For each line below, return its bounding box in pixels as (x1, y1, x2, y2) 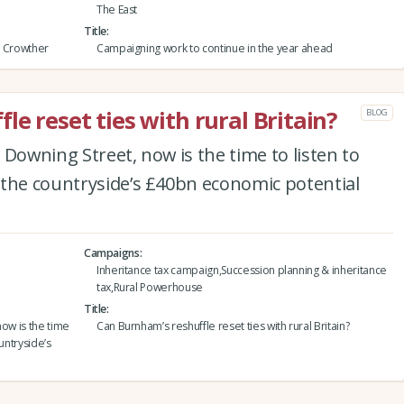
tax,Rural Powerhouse (96, 280, 204, 296)
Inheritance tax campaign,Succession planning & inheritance (96, 262, 387, 279)
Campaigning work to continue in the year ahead (96, 41, 334, 57)
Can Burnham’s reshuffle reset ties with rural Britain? (96, 318, 350, 335)
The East (96, 2, 138, 18)
